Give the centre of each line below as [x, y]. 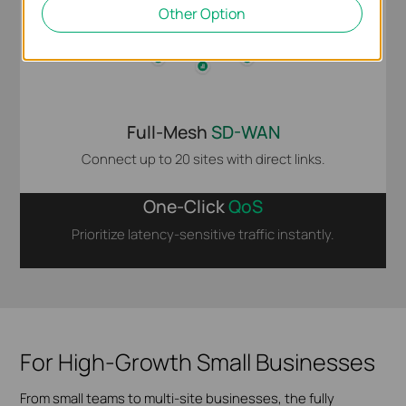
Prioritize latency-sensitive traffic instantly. [203, 233]
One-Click [186, 207]
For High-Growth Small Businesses [198, 362]
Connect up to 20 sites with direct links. [203, 159]
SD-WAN [245, 131]
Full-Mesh [169, 131]
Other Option [202, 13]
